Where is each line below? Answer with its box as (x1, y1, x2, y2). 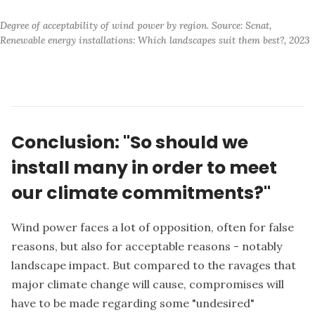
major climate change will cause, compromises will (11, 276, 284, 291)
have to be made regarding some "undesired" (11, 295, 255, 310)
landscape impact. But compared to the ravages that (11, 257, 296, 272)
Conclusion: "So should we (11, 129, 248, 155)
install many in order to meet (11, 155, 277, 181)
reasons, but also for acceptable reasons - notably (11, 238, 282, 253)
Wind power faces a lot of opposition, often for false (11, 219, 294, 234)
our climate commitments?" (11, 180, 271, 206)
